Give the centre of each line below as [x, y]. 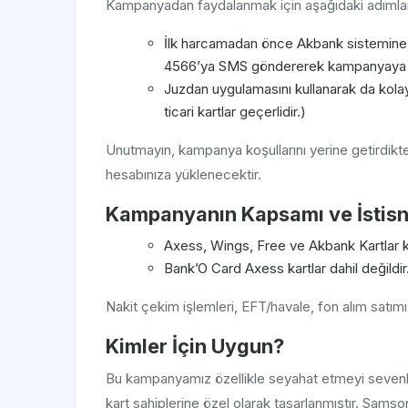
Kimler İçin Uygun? [195, 347]
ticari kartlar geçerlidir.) [235, 112]
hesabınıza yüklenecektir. [184, 175]
